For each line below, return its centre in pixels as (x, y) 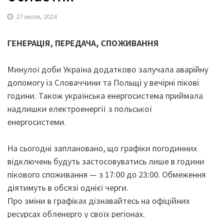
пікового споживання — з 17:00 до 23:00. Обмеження (107, 174)
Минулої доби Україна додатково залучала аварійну (108, 69)
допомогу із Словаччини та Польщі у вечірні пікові (103, 82)
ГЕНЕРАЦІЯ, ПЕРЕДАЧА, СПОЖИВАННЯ (83, 43)
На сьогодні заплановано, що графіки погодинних (102, 148)
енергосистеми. (37, 122)
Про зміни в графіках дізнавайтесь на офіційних (99, 201)
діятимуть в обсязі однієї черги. (68, 188)
